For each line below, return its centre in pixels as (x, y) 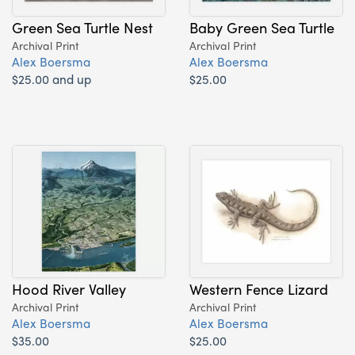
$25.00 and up (52, 78)
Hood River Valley (69, 288)
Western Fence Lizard (259, 288)
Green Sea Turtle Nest (82, 27)
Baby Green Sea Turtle (262, 27)
